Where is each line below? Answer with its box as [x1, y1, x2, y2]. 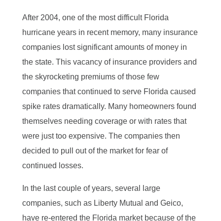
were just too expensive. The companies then [22, 131, 180, 140]
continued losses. [22, 161, 83, 170]
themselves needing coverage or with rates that [22, 116, 186, 125]
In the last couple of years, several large [22, 184, 160, 192]
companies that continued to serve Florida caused [22, 87, 196, 96]
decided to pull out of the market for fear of [22, 146, 168, 155]
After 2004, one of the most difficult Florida [22, 13, 169, 22]
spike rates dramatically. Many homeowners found [22, 102, 196, 110]
